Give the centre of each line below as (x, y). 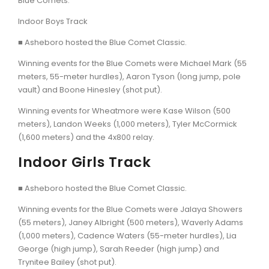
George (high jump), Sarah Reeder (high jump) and (119, 249)
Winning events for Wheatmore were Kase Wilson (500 (124, 110)
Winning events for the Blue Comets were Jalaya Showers (130, 209)
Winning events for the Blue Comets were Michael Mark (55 (132, 63)
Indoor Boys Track (53, 21)
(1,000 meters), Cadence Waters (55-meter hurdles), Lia (127, 235)
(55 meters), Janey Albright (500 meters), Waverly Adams (131, 222)
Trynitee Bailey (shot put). (67, 262)
